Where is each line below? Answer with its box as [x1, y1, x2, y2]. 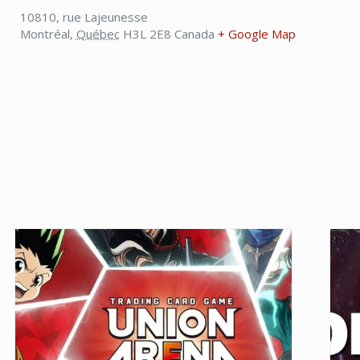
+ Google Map [217, 25, 296, 42]
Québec [76, 25, 120, 42]
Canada [174, 25, 215, 42]
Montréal [19, 25, 70, 42]
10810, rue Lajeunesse [19, 8, 148, 25]
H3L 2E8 [122, 25, 171, 42]
